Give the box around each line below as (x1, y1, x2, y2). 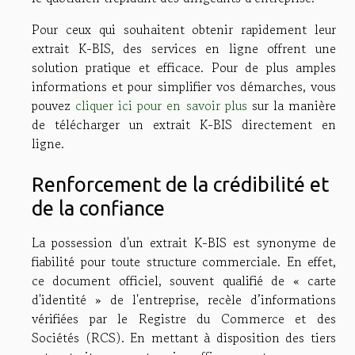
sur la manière (246, 96, 337, 115)
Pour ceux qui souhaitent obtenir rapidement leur (32, 20, 336, 39)
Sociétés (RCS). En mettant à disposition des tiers (32, 328, 336, 348)
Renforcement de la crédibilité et (32, 173, 329, 197)
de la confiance (32, 197, 165, 220)
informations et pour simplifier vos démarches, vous (32, 77, 336, 96)
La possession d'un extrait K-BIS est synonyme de (32, 233, 336, 253)
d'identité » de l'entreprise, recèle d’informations (32, 290, 336, 310)
